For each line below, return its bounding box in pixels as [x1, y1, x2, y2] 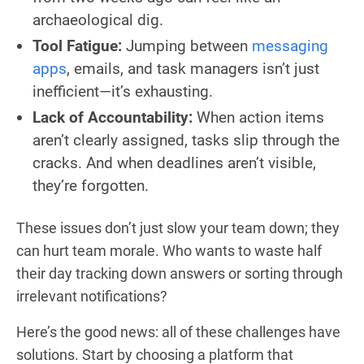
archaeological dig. [32, 10, 163, 29]
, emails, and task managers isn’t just [67, 58, 319, 78]
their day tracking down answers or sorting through [16, 264, 343, 282]
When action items [197, 107, 324, 127]
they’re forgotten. [32, 175, 149, 195]
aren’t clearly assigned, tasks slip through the [32, 130, 340, 149]
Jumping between [122, 36, 252, 55]
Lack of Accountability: [32, 107, 197, 127]
